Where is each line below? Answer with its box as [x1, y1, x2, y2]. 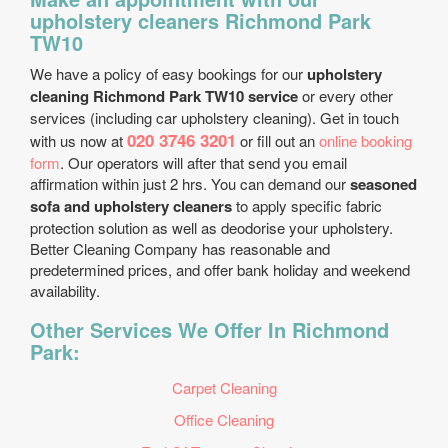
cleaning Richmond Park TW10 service [30, 85, 298, 107]
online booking [319, 130, 412, 151]
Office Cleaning [174, 409, 274, 430]
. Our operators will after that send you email [60, 152, 347, 173]
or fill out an [236, 130, 319, 151]
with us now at [30, 130, 127, 151]
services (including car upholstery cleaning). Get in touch [30, 107, 399, 128]
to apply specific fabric [232, 195, 382, 216]
